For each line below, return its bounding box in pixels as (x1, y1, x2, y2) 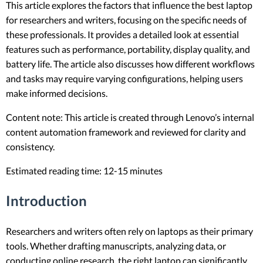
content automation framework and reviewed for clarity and (6, 126, 246, 137)
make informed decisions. (6, 87, 111, 99)
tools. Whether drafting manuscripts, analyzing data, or (6, 240, 226, 251)
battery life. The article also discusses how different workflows (6, 58, 255, 69)
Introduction (6, 191, 87, 209)
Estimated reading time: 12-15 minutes (6, 164, 166, 176)
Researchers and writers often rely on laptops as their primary (6, 225, 253, 237)
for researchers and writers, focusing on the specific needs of (6, 14, 247, 25)
